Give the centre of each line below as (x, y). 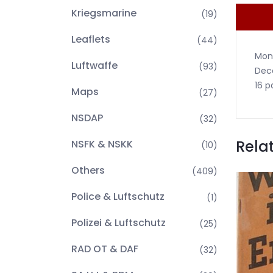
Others (88, 170)
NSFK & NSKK (102, 144)
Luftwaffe (94, 66)
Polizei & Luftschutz (119, 223)
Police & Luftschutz (118, 197)
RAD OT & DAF (105, 249)
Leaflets (91, 39)
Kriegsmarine (104, 13)
